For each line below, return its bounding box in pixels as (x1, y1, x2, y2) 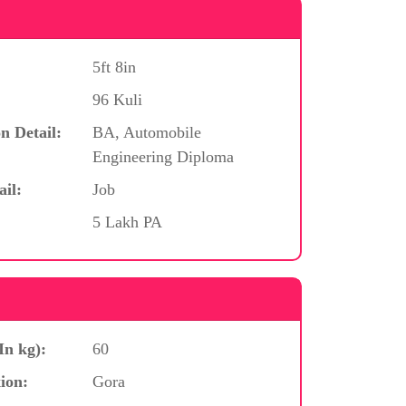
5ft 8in (92, 57, 136, 76)
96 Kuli (92, 90, 142, 109)
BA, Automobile (92, 122, 201, 141)
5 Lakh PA (92, 212, 162, 231)
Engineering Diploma (92, 147, 234, 166)
